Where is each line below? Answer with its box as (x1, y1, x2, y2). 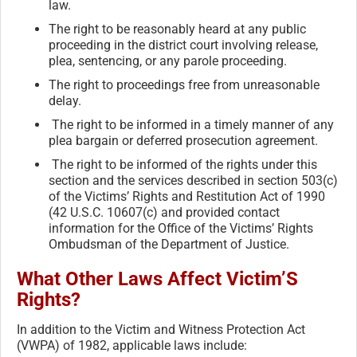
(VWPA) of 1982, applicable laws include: (17, 338, 247, 354)
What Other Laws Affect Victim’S (17, 268, 298, 291)
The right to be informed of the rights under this (49, 157, 317, 173)
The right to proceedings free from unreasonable (49, 77, 320, 93)
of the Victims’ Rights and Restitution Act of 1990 (49, 189, 325, 205)
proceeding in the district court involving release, (49, 37, 318, 53)
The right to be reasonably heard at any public (49, 22, 306, 37)
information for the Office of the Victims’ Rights (49, 221, 313, 237)
